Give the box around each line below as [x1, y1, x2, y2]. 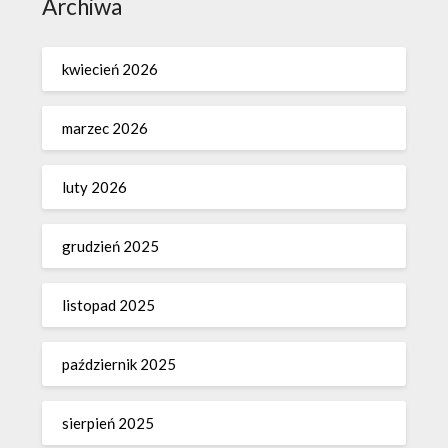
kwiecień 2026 [62, 60, 159, 79]
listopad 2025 [62, 296, 156, 315]
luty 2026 [62, 178, 128, 197]
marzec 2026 [62, 119, 149, 138]
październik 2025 [62, 355, 177, 374]
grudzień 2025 [62, 237, 160, 256]
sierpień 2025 [62, 414, 155, 433]
